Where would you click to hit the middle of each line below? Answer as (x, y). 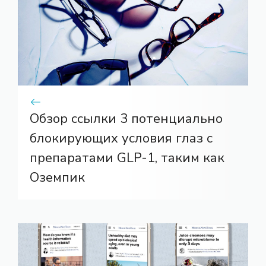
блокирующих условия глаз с (121, 139)
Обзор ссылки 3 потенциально (126, 119)
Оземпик (57, 178)
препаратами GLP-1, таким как (127, 158)
